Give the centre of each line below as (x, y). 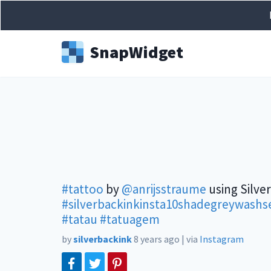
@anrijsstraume (164, 189)
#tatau (80, 219)
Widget (156, 52)
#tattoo (83, 189)
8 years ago (157, 239)
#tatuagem (130, 219)
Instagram (222, 239)
